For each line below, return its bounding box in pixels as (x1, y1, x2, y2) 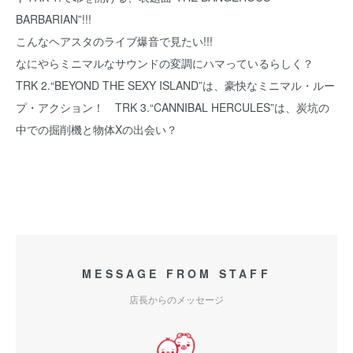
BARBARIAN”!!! (16, 11, 102, 27)
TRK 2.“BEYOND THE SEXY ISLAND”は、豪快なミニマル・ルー (16, 77, 335, 93)
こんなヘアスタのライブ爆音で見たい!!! (16, 33, 224, 49)
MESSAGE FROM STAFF (82, 266, 271, 281)
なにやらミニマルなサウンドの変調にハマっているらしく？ (16, 55, 314, 71)
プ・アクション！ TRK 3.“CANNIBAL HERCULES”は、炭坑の (16, 99, 329, 115)
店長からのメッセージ (129, 292, 224, 306)
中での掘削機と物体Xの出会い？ (16, 121, 177, 137)
